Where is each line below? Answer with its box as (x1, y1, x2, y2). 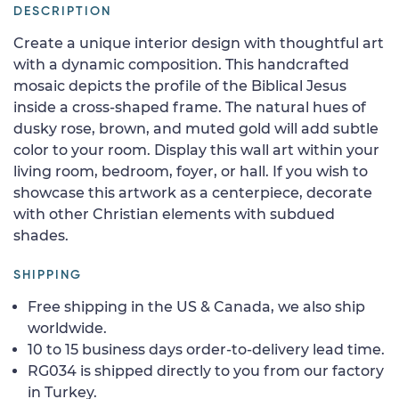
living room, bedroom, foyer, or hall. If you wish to (13, 162, 368, 180)
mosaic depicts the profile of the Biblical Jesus (13, 77, 346, 94)
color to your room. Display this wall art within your (13, 141, 379, 159)
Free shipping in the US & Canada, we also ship (28, 297, 365, 315)
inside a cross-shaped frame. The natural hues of (13, 98, 366, 116)
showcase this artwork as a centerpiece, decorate (13, 183, 372, 201)
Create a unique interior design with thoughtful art (13, 34, 384, 52)
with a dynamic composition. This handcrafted (13, 55, 349, 73)
